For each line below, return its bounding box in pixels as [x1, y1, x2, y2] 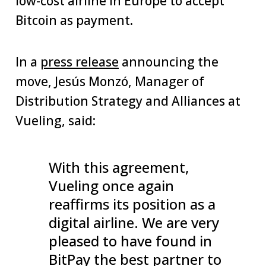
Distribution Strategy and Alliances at [15, 93, 240, 110]
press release [40, 53, 119, 71]
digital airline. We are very [49, 213, 219, 233]
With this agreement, [49, 157, 189, 178]
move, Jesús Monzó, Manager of [15, 73, 204, 90]
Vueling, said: [15, 112, 96, 129]
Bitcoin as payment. [15, 12, 136, 29]
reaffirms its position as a [49, 194, 216, 214]
